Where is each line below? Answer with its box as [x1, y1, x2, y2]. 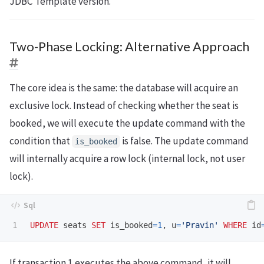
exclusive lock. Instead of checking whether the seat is [9, 99, 239, 113]
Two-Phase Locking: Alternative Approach [9, 39, 249, 55]
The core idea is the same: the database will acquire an [9, 81, 238, 95]
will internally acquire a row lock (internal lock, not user [9, 152, 245, 166]
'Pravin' [181, 220, 219, 230]
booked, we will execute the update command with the [9, 117, 245, 130]
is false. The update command [120, 134, 249, 148]
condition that [9, 134, 72, 148]
